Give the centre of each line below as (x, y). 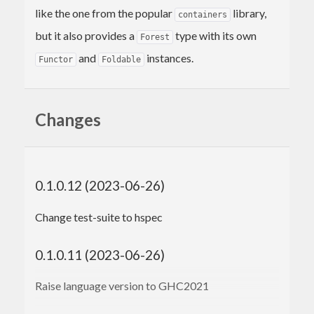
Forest (155, 37)
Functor (56, 59)
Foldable (121, 59)
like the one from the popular (105, 13)
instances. (169, 57)
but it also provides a (86, 35)
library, (248, 13)
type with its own (215, 35)
